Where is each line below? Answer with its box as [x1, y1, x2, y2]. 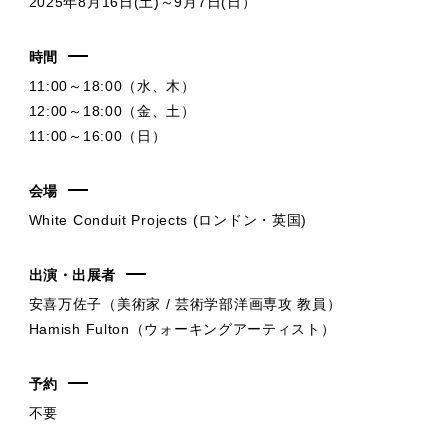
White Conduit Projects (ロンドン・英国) [28, 211, 308, 228]
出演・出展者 [28, 266, 116, 283]
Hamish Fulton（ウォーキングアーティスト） [28, 320, 336, 337]
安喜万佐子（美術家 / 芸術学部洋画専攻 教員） [28, 295, 342, 312]
